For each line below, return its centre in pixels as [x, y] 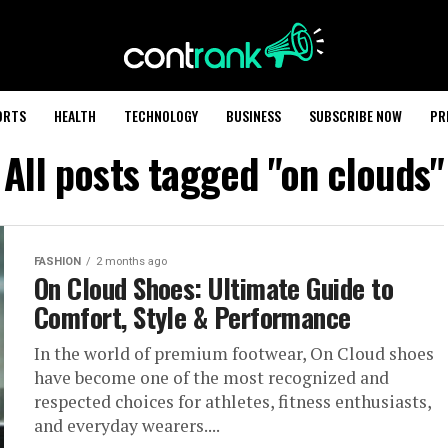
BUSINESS [253, 115]
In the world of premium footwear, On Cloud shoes [234, 353]
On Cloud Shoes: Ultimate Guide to [214, 288]
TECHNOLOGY [161, 115]
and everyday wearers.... [127, 425]
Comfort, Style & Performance [192, 317]
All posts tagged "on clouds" [224, 173]
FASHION [57, 261]
